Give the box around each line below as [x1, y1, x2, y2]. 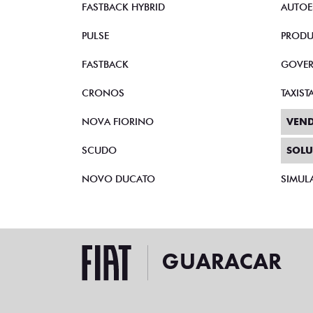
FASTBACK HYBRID [82, 1, 165, 13]
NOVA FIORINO [82, 116, 154, 128]
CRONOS [82, 87, 124, 99]
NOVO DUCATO [82, 173, 155, 185]
